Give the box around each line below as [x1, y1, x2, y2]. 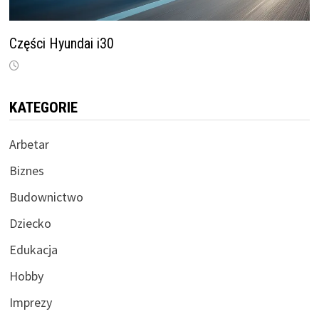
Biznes [9, 162, 44, 179]
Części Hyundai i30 [9, 34, 114, 52]
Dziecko [9, 214, 51, 231]
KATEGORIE [9, 98, 78, 116]
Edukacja [9, 241, 58, 258]
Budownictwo [9, 188, 83, 205]
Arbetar [9, 135, 49, 152]
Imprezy [9, 293, 52, 310]
